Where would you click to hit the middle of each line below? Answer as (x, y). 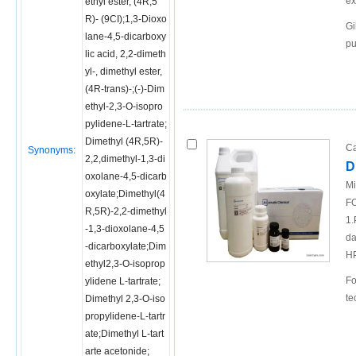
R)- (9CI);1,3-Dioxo (126, 19)
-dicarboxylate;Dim (126, 246)
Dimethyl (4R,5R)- (124, 141)
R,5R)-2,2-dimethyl (126, 211)
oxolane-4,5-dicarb (126, 176)
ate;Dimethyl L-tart (124, 334)
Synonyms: (52, 150)
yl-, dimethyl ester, (124, 72)
